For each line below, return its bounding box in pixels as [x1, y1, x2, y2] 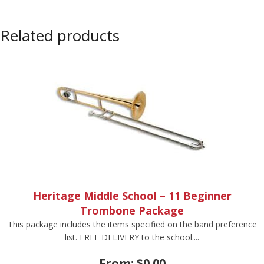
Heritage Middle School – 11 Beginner [32, 188, 232, 203]
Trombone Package [80, 203, 184, 217]
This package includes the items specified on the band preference [7, 218, 257, 230]
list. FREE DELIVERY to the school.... [65, 231, 199, 243]
